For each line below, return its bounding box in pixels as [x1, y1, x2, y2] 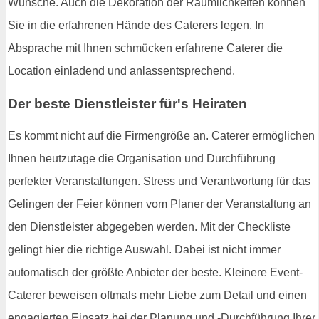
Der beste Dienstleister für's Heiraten [8, 95, 247, 111]
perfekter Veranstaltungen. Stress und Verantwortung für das [8, 175, 310, 188]
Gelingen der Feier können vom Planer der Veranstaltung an [8, 198, 311, 211]
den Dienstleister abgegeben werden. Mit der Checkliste [8, 221, 291, 234]
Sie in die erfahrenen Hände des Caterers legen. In [8, 19, 264, 31]
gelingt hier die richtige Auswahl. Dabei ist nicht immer [8, 244, 281, 256]
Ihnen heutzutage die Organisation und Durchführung [8, 152, 276, 165]
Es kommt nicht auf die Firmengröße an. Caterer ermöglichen [8, 130, 315, 142]
